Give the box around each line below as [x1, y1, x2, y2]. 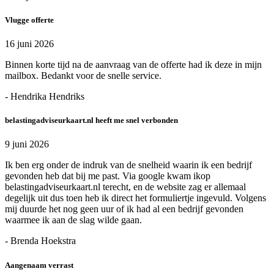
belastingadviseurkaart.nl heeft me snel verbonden [5, 116, 178, 125]
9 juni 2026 [5, 139, 49, 150]
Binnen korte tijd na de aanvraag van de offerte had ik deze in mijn [5, 59, 262, 70]
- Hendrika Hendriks [5, 91, 84, 102]
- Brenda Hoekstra [5, 235, 76, 246]
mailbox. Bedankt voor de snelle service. [5, 70, 161, 81]
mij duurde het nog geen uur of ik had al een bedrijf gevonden [5, 204, 243, 215]
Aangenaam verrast [5, 260, 73, 270]
